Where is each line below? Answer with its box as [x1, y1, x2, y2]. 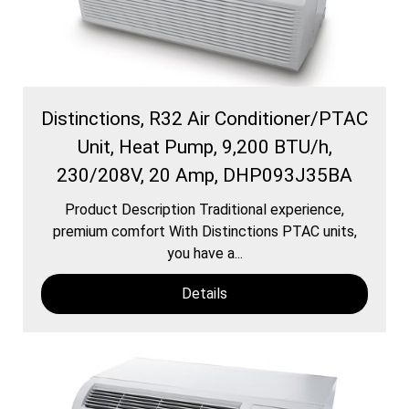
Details [182, 284, 227, 302]
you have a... [166, 244, 243, 262]
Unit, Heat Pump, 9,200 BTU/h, [77, 135, 332, 158]
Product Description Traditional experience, [65, 200, 344, 218]
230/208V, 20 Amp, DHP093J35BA [57, 163, 352, 186]
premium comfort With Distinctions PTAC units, [52, 222, 357, 240]
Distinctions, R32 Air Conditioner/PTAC [41, 107, 368, 130]
